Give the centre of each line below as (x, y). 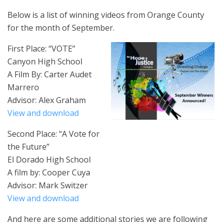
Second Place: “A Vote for (54, 134)
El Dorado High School (49, 160)
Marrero (23, 87)
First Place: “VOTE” (41, 49)
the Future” (28, 147)
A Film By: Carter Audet (50, 74)
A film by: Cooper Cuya (49, 172)
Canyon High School (45, 61)
